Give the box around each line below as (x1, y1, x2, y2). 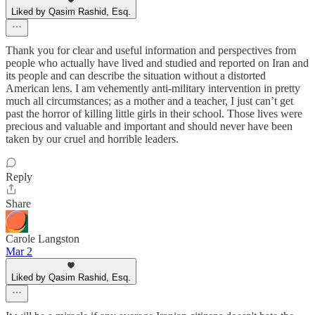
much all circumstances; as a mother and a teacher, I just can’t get (6, 95, 293, 108)
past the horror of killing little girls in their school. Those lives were (6, 108, 302, 120)
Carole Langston (6, 233, 79, 245)
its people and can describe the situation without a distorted (6, 70, 266, 82)
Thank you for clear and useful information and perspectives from (6, 44, 296, 57)
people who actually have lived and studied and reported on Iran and (6, 57, 309, 70)
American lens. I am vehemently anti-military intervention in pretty (6, 82, 300, 95)
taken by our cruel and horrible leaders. (6, 133, 179, 146)
